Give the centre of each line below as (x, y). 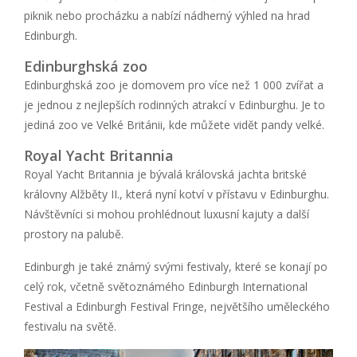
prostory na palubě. (74, 233)
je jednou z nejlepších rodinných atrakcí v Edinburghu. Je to (175, 104)
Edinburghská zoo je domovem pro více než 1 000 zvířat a (174, 84)
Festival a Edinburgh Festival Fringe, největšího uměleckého (177, 306)
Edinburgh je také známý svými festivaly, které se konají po (176, 266)
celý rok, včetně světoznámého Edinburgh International (166, 286)
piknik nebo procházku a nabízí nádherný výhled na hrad (167, 15)
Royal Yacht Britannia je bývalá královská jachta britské (165, 174)
